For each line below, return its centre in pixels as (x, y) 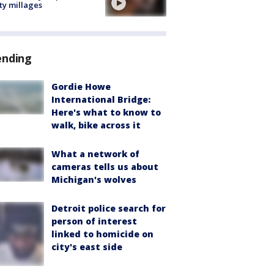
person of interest (94, 221)
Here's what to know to (106, 113)
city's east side (87, 247)
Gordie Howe (81, 87)
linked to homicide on (102, 234)
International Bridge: (101, 100)
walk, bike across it (96, 125)
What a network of (95, 154)
